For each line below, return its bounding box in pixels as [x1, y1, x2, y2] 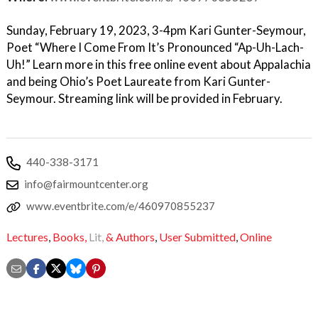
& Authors [106, 230, 155, 244]
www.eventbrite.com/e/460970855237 [26, 199, 215, 212]
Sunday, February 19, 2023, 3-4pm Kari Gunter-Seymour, [6, 23, 306, 38]
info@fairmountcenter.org [24, 177, 148, 190]
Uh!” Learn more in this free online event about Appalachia [6, 57, 311, 72]
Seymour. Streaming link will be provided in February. [6, 91, 283, 106]
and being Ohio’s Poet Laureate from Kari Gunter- [6, 74, 270, 89]
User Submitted [159, 230, 236, 244]
